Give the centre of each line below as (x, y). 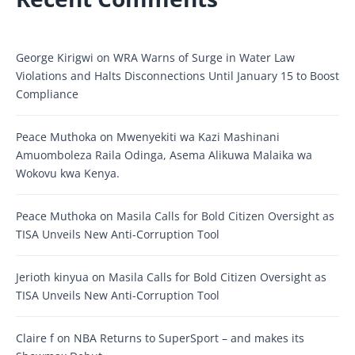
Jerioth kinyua (52, 277)
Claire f (35, 338)
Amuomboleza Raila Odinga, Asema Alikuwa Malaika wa (164, 155)
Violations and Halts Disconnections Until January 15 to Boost (177, 75)
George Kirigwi (55, 57)
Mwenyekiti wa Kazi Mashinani (198, 136)
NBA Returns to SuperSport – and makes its (189, 338)
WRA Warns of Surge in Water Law (204, 57)
